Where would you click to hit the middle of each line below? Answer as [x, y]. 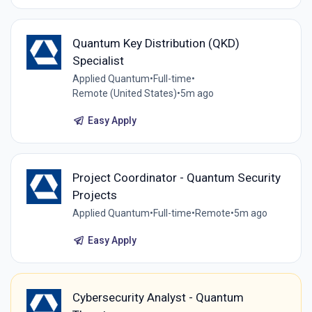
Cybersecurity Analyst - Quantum [158, 298]
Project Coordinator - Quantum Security [176, 177]
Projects [94, 195]
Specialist [98, 60]
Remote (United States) [124, 93]
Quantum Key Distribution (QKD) [156, 43]
